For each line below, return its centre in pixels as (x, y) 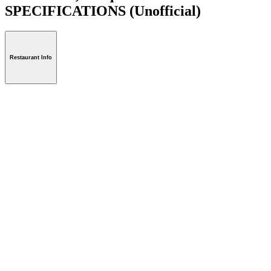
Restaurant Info (31, 58)
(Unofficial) (165, 11)
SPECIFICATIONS (67, 11)
